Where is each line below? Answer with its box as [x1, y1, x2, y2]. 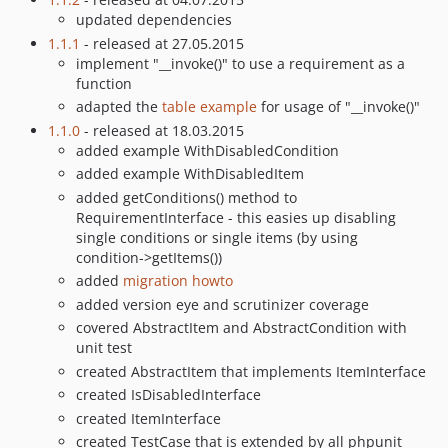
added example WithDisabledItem [76, 164, 304, 183]
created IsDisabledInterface [76, 385, 261, 404]
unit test [76, 338, 132, 357]
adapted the [76, 97, 162, 116]
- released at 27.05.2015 [80, 33, 244, 53]
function [76, 73, 132, 93]
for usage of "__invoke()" [257, 97, 420, 116]
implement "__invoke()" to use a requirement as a [76, 53, 405, 73]
